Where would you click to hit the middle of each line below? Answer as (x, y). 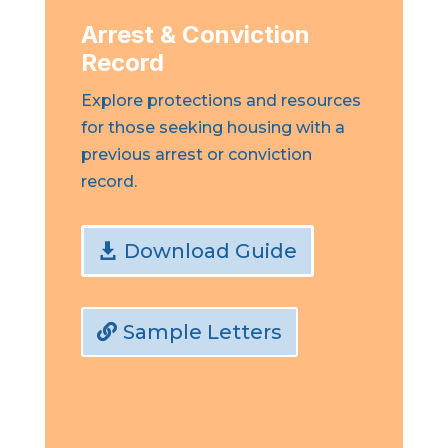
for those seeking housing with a (212, 127)
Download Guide (210, 251)
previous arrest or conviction (196, 154)
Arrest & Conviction (195, 34)
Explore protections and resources (220, 100)
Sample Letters (202, 332)
